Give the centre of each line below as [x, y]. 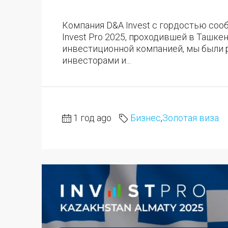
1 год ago [92, 118]
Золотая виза [191, 118]
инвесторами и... [96, 60]
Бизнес [146, 118]
